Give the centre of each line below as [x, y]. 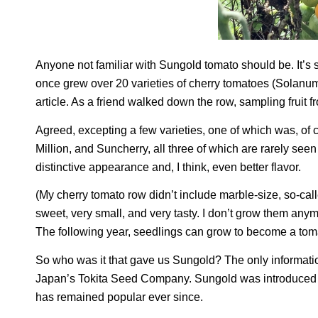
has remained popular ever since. [119, 297]
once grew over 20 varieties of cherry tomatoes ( [155, 84]
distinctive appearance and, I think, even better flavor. [168, 167]
